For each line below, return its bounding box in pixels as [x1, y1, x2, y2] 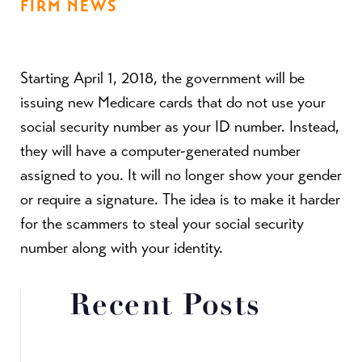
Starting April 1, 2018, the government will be [20, 68, 305, 88]
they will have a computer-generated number [20, 141, 301, 161]
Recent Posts [69, 292, 261, 322]
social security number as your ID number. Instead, [20, 116, 339, 137]
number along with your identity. [20, 238, 223, 258]
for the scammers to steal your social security [20, 213, 304, 234]
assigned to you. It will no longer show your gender [20, 165, 342, 185]
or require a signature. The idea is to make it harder [20, 189, 340, 209]
